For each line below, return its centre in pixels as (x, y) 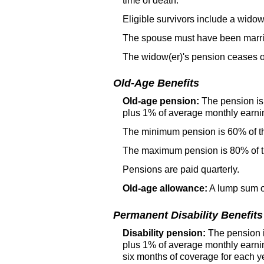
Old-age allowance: (165, 189)
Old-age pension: (161, 101)
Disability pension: (164, 233)
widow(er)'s (165, 57)
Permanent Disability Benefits (188, 215)
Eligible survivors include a (180, 19)
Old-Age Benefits (156, 83)
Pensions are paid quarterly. (181, 170)
